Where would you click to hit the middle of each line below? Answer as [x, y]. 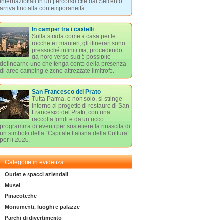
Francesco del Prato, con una [71, 112]
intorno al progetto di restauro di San [80, 106]
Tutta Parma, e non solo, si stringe [77, 99]
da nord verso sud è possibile [71, 57]
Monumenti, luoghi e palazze [42, 207]
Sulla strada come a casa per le [74, 36]
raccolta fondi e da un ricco [68, 119]
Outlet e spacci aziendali [36, 174]
